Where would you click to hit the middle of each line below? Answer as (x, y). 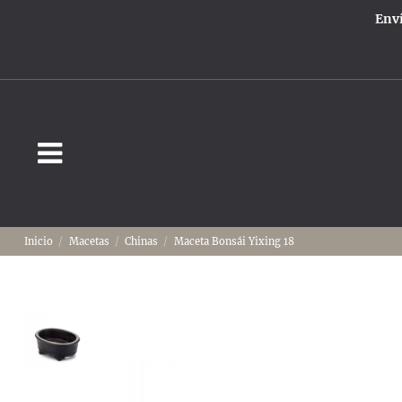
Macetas (89, 242)
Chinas (142, 242)
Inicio (39, 242)
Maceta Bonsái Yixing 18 (234, 242)
